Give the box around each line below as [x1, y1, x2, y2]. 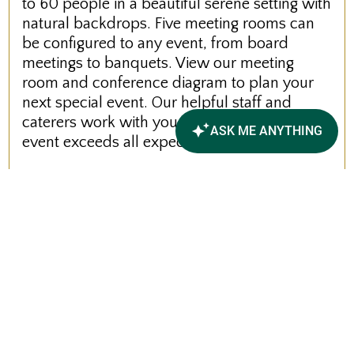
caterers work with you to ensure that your [22, 114, 311, 132]
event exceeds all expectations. [22, 134, 234, 152]
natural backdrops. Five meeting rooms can [22, 15, 315, 33]
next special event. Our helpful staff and [22, 94, 292, 112]
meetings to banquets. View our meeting [22, 55, 295, 73]
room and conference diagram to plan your [22, 74, 314, 92]
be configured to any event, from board [22, 35, 289, 53]
